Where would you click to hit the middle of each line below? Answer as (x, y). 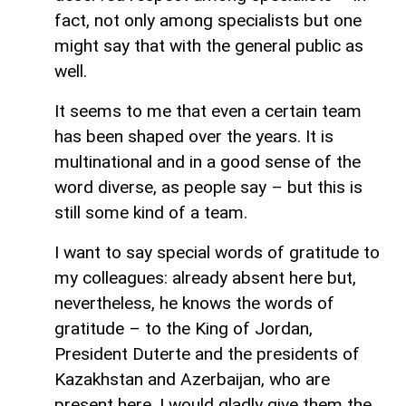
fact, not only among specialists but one (208, 20)
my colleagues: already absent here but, (205, 277)
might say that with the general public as (209, 45)
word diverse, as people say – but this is (208, 187)
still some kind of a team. (151, 212)
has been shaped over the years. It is (194, 136)
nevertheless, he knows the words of (194, 303)
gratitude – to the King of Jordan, (184, 328)
